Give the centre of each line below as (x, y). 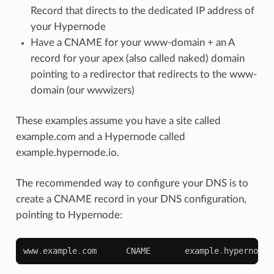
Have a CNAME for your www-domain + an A (132, 42)
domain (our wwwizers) (82, 90)
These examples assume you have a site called (118, 120)
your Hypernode (68, 26)
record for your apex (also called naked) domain (137, 58)
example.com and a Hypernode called (100, 136)
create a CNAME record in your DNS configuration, (131, 199)
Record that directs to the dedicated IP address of (142, 10)
